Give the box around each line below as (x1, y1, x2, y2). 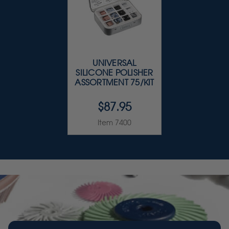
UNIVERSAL (93, 58, 136, 68)
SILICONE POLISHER (76, 68, 153, 78)
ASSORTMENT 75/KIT (75, 78, 154, 88)
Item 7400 (98, 118, 131, 127)
